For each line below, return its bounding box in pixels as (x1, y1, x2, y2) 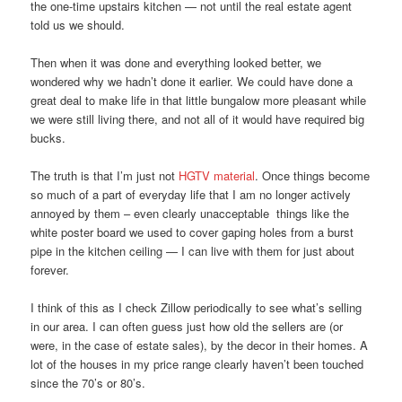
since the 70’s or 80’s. (31, 374, 146, 392)
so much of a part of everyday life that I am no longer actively (31, 185, 352, 203)
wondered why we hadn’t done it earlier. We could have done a (31, 72, 354, 90)
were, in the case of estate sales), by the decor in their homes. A (31, 336, 369, 354)
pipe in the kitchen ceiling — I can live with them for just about (31, 241, 355, 259)
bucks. (31, 128, 66, 146)
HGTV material (179, 166, 256, 184)
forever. (31, 260, 70, 278)
